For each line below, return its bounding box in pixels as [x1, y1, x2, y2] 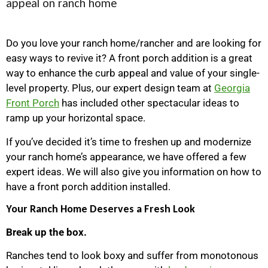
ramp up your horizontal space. [6, 112, 145, 124]
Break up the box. [6, 226, 87, 239]
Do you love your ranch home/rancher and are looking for [6, 37, 261, 50]
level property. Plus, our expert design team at [6, 82, 214, 95]
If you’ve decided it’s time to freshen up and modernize [6, 135, 251, 148]
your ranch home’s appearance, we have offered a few [6, 150, 246, 163]
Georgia [214, 82, 250, 95]
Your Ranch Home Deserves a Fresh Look [6, 202, 195, 216]
